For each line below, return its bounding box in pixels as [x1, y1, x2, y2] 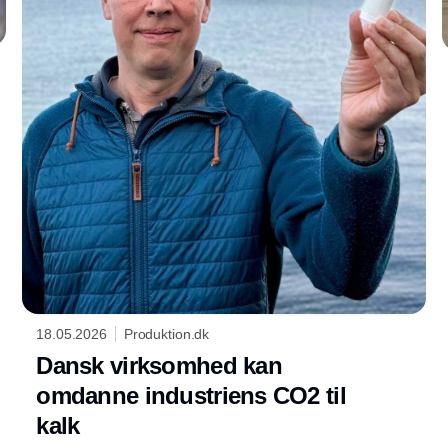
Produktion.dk [123, 326, 210, 343]
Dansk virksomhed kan [36, 352, 282, 380]
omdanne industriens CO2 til [36, 382, 346, 410]
